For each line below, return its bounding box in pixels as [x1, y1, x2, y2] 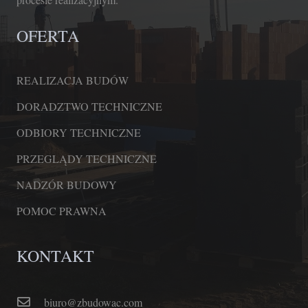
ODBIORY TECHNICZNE [16, 125, 141, 140]
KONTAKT [16, 245, 94, 267]
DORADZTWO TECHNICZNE [16, 99, 162, 114]
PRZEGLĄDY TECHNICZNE [16, 151, 157, 166]
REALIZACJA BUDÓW [16, 73, 129, 88]
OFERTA [16, 25, 79, 47]
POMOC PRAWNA [16, 203, 107, 219]
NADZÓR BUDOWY [16, 177, 117, 192]
